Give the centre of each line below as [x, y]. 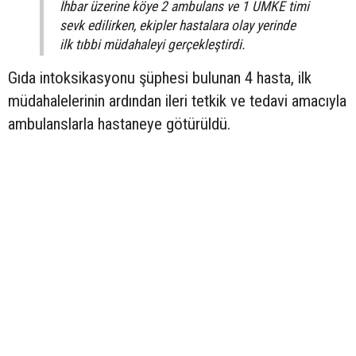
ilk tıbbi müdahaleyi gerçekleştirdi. [153, 45]
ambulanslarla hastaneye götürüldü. [119, 124]
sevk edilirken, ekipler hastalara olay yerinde [178, 26]
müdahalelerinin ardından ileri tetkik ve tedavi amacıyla [177, 101]
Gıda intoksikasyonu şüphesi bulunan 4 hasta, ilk [160, 78]
